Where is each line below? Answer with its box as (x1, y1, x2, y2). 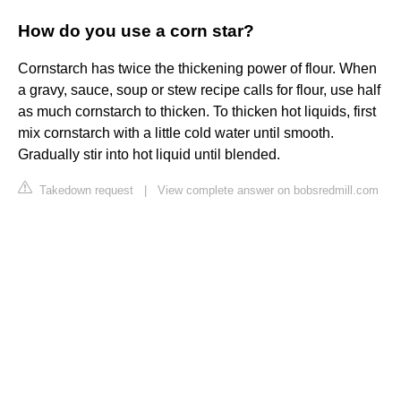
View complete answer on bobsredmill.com (158, 183, 379, 198)
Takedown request (36, 183, 133, 198)
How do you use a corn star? (18, 21, 254, 41)
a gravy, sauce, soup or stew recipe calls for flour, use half (18, 82, 380, 98)
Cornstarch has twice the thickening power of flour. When (18, 61, 377, 77)
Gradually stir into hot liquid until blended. (18, 147, 280, 163)
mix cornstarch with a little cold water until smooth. (18, 125, 334, 141)
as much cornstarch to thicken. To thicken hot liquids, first (18, 104, 376, 120)
